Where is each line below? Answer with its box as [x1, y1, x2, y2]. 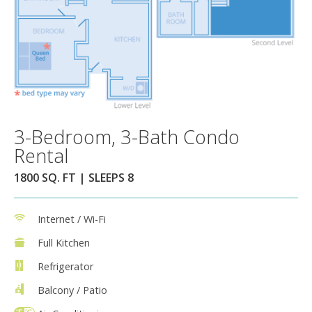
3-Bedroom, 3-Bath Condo [14, 123, 240, 150]
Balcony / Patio [38, 283, 107, 297]
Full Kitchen [38, 235, 90, 249]
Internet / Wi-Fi [38, 212, 106, 226]
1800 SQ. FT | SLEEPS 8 [14, 169, 134, 185]
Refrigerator [38, 259, 93, 273]
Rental [14, 142, 68, 169]
